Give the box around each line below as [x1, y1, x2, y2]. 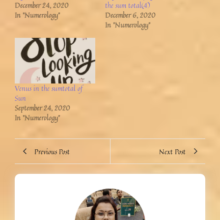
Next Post [159, 146, 186, 157]
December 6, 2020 [105, 9, 156, 20]
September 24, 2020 [15, 103, 70, 113]
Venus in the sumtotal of [15, 83, 83, 94]
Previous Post [34, 146, 70, 157]
